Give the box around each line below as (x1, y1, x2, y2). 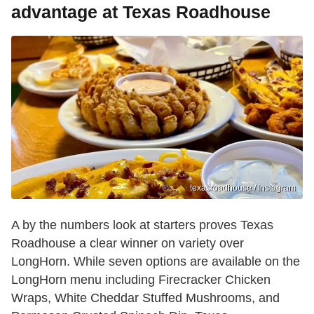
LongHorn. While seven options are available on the (11, 254, 300, 269)
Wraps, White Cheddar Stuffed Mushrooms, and (11, 291, 280, 306)
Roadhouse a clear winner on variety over (11, 236, 244, 251)
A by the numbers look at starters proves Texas (11, 218, 273, 233)
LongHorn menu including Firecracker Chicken (11, 273, 271, 287)
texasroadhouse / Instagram (190, 183, 296, 193)
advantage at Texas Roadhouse (11, 1, 271, 22)
